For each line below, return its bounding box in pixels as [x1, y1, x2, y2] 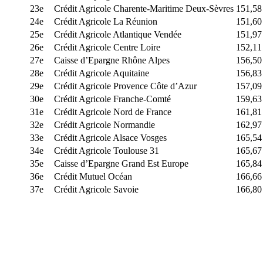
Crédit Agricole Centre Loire [54, 42, 160, 52]
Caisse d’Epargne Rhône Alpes [54, 55, 170, 65]
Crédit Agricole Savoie [54, 184, 139, 194]
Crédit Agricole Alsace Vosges [54, 133, 167, 143]
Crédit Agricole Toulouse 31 [54, 146, 159, 156]
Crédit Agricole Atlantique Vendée [54, 29, 181, 39]
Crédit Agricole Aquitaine [54, 68, 149, 78]
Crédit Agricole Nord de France [54, 107, 171, 117]
